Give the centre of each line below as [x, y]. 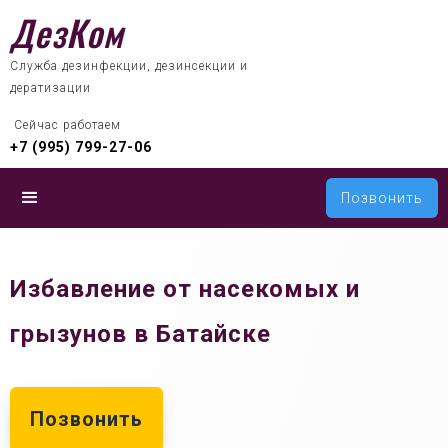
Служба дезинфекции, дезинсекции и [129, 66]
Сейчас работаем [67, 125]
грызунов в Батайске [140, 334]
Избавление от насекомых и [185, 289]
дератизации [50, 88]
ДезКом [66, 32]
